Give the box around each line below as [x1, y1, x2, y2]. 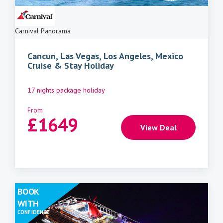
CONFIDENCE [17, 209, 50, 216]
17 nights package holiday [27, 86, 105, 95]
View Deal [140, 122, 177, 133]
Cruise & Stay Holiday [27, 60, 114, 72]
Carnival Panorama [15, 26, 71, 36]
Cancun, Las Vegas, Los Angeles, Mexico [27, 50, 183, 62]
